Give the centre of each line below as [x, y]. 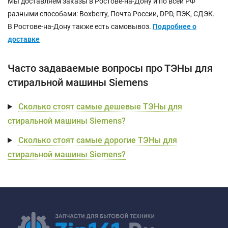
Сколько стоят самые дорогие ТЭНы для [97, 140]
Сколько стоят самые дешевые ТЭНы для [100, 107]
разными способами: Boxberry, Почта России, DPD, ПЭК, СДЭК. [111, 14]
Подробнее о [175, 26]
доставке [24, 39]
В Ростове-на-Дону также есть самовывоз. [80, 26]
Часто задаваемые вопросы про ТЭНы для [110, 68]
